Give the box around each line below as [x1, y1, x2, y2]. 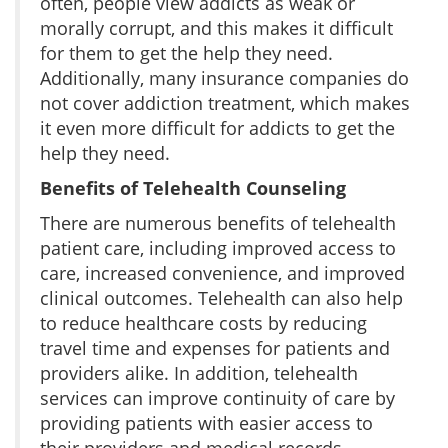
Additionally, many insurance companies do [40, 65, 409, 90]
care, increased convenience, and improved [40, 260, 405, 285]
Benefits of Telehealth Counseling [40, 175, 346, 200]
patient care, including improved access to [40, 235, 396, 260]
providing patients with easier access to [40, 410, 373, 435]
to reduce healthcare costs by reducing [40, 310, 367, 335]
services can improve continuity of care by [40, 385, 395, 410]
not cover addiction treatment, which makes [40, 90, 410, 115]
